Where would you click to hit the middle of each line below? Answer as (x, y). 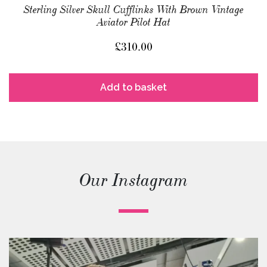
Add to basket (133, 87)
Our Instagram (133, 180)
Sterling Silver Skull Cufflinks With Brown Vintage (133, 9)
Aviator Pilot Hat (133, 22)
